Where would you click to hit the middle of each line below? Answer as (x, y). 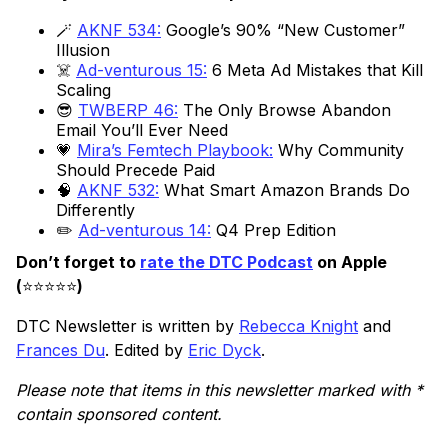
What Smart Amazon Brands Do (284, 190)
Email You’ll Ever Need (142, 130)
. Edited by (146, 350)
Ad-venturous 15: (141, 70)
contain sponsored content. (119, 414)
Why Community (338, 150)
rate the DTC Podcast (226, 262)
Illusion (83, 50)
